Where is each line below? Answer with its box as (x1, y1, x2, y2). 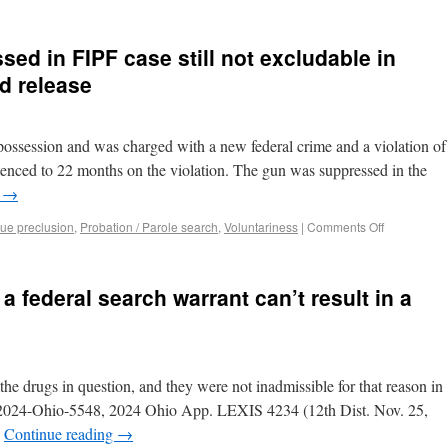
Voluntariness (224, 218, 298, 235)
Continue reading (4, 423, 117, 444)
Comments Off (307, 218, 384, 235)
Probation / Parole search (80, 218, 218, 235)
